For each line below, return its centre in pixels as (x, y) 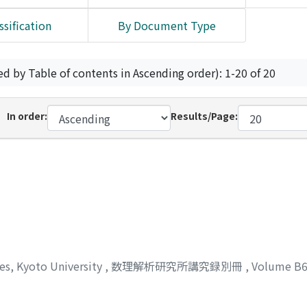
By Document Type (167, 25)
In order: (27, 116)
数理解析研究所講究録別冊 (178, 266)
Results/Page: (205, 116)
